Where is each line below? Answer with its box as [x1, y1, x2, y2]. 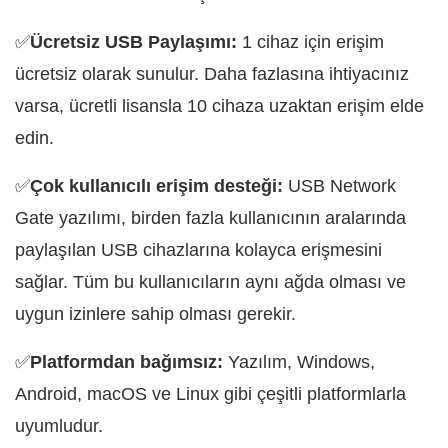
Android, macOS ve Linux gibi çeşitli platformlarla [15, 384, 406, 405]
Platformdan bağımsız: [30, 352, 223, 373]
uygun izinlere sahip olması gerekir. [15, 304, 296, 325]
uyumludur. [15, 416, 103, 437]
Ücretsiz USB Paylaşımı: [30, 32, 242, 53]
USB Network [288, 176, 396, 197]
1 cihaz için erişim [242, 32, 384, 53]
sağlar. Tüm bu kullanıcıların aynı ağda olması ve [15, 272, 406, 293]
